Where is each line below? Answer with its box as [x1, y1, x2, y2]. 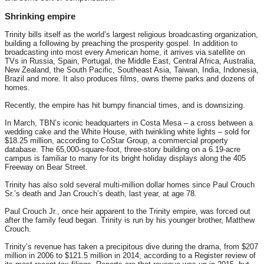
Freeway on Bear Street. [5, 162, 88, 171]
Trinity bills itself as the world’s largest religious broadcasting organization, [5, 29, 258, 39]
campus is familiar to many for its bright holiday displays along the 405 [5, 153, 246, 163]
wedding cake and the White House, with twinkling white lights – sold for [5, 127, 250, 136]
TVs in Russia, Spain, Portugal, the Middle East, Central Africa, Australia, [5, 56, 256, 65]
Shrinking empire [5, 11, 75, 21]
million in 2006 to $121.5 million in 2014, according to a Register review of [5, 250, 256, 260]
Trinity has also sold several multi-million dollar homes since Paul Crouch [5, 180, 255, 189]
